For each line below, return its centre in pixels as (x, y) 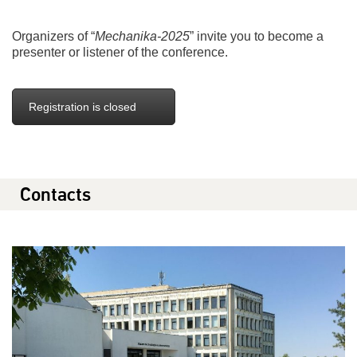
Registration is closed (82, 107)
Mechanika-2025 (142, 36)
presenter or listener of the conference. (120, 52)
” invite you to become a (257, 36)
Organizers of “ (53, 36)
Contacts (55, 194)
